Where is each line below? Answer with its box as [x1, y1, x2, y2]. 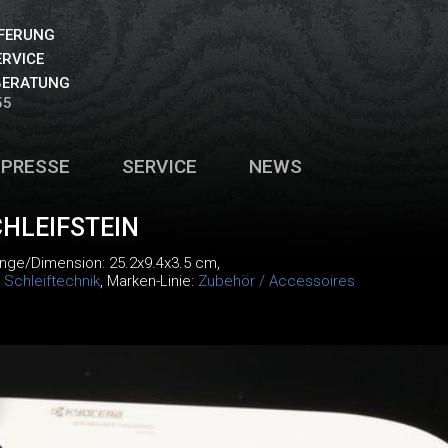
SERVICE [121, 155, 197, 178]
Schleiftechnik [3, 272, 100, 290]
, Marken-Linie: [99, 272, 198, 290]
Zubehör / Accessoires [197, 272, 355, 290]
